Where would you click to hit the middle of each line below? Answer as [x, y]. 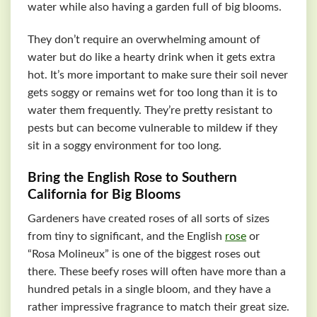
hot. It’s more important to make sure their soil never [158, 75]
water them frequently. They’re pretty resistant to [150, 111]
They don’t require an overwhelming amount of [144, 40]
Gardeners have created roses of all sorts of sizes [149, 219]
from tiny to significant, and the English [126, 237]
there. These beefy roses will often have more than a [157, 272]
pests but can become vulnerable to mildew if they [152, 128]
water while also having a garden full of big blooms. [156, 7]
